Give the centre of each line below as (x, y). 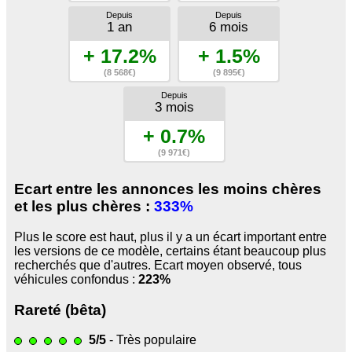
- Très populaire (151, 340)
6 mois (229, 27)
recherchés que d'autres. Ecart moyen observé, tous (158, 265)
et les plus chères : (84, 207)
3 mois (174, 107)
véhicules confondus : (76, 279)
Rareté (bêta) (60, 310)
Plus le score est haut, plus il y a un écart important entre (170, 237)
